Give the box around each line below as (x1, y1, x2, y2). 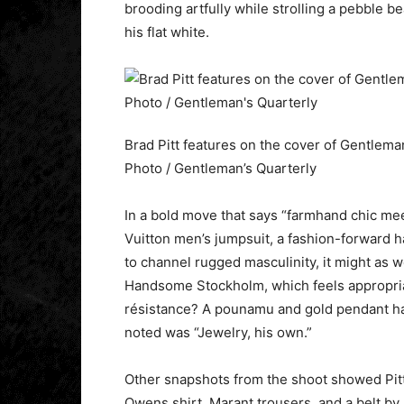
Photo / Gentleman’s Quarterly (124, 160, 317, 178)
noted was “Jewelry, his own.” (124, 324, 312, 342)
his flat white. (124, 23, 209, 41)
